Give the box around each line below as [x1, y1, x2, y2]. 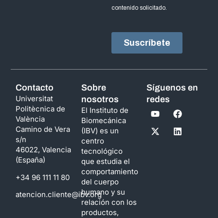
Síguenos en [146, 83, 199, 93]
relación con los [81, 198, 137, 207]
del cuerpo [81, 177, 119, 187]
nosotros [81, 94, 119, 105]
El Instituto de [81, 106, 128, 115]
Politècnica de [16, 104, 66, 114]
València [16, 114, 45, 124]
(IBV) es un [81, 126, 119, 136]
